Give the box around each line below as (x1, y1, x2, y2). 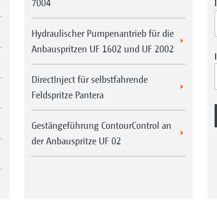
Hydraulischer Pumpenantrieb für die (31, 28, 174, 39)
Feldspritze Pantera (31, 89, 104, 101)
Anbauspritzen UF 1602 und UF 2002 (31, 43, 174, 55)
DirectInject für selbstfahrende (31, 74, 148, 85)
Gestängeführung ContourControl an (31, 120, 171, 131)
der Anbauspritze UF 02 (31, 135, 121, 147)
